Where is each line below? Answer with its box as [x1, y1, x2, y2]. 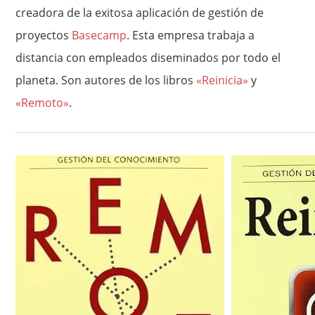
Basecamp [72, 27, 127, 43]
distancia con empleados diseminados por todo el [15, 49, 281, 65]
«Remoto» [15, 94, 70, 110]
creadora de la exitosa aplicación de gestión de [15, 4, 264, 20]
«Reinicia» [196, 72, 249, 88]
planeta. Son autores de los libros [15, 72, 197, 88]
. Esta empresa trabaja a [127, 27, 255, 43]
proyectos [15, 27, 72, 43]
